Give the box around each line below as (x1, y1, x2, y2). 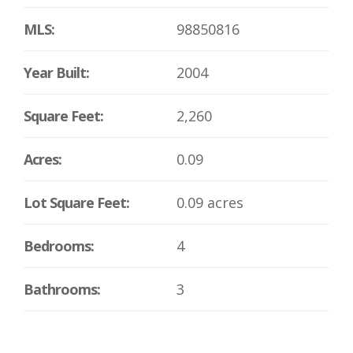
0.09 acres (176, 192, 243, 212)
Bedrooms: (24, 236, 94, 255)
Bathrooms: (24, 279, 100, 299)
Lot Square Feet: (24, 192, 129, 212)
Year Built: (24, 62, 89, 82)
